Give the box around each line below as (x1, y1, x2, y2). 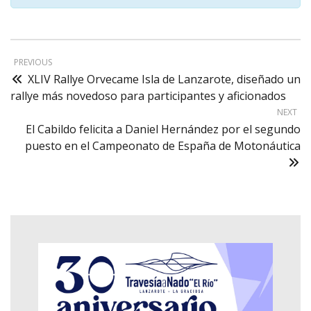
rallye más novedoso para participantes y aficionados (10, 87, 286, 103)
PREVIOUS (14, 56, 52, 68)
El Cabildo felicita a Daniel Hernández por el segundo (26, 121, 301, 137)
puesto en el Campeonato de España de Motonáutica (25, 137, 301, 153)
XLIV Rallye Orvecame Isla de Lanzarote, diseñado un (28, 71, 301, 87)
